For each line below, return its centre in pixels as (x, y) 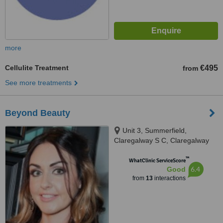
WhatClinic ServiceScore (157, 161)
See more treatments (38, 83)
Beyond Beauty (38, 113)
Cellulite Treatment (37, 68)
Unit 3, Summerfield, (155, 130)
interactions (169, 178)
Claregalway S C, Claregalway (162, 140)
